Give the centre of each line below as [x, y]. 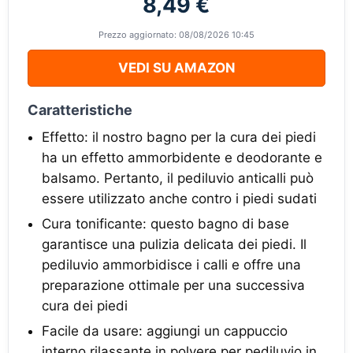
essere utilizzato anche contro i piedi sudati [179, 199]
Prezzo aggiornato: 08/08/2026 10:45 [176, 35]
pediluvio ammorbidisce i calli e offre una [171, 265]
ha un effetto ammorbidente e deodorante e [182, 158]
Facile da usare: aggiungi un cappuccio [165, 331]
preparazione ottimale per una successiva [173, 285]
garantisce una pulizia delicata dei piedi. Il [174, 244]
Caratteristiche [80, 110]
